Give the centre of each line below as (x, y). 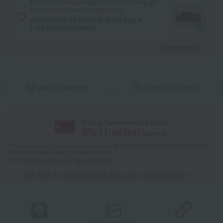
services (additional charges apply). (77, 9)
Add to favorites (63, 88)
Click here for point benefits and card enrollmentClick (103, 174)
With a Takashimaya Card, (124, 122)
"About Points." (93, 160)
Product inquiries (172, 88)
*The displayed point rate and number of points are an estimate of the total (110, 146)
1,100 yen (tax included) (63, 28)
